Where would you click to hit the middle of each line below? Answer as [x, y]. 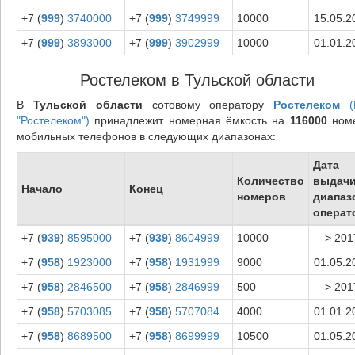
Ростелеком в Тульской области [197, 80]
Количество [270, 180]
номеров [261, 196]
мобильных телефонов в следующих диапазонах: [146, 136]
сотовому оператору [208, 104]
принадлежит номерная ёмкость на [189, 120]
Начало [42, 188]
